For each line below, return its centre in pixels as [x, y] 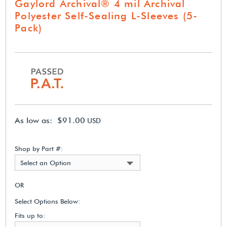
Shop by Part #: [39, 148]
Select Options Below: [48, 201]
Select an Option [46, 162]
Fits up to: [30, 215]
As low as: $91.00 [50, 120]
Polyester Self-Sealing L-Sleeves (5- [106, 15]
